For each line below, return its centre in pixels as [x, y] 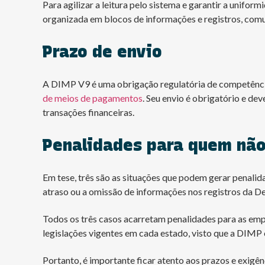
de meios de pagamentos [93, 98]
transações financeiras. [88, 112]
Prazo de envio [102, 51]
